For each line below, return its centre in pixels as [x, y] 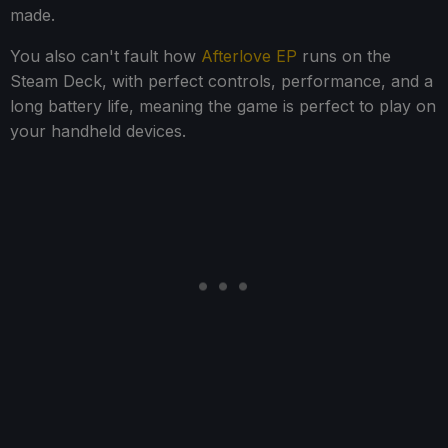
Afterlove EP [249, 55]
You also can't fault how [105, 55]
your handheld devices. [98, 130]
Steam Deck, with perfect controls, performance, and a [221, 80]
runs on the [344, 55]
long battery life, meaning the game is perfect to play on [223, 105]
